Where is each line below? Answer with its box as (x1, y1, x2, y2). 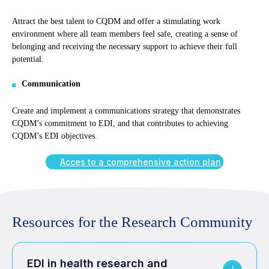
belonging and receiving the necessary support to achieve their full (12, 42, 237, 52)
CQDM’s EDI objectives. (12, 131, 97, 141)
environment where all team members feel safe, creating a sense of (12, 29, 238, 39)
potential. (12, 55, 44, 64)
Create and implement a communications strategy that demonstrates (12, 106, 240, 116)
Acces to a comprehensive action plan (60, 157, 221, 168)
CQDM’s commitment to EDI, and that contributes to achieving (12, 119, 228, 128)
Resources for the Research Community (12, 213, 253, 230)
